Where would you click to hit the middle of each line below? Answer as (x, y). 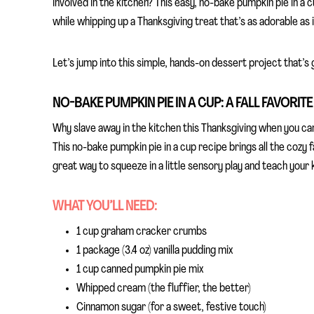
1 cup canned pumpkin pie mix (140, 269)
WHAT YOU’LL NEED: (105, 206)
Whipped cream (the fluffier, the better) (164, 288)
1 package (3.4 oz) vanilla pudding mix (155, 250)
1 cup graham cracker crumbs (142, 231)
